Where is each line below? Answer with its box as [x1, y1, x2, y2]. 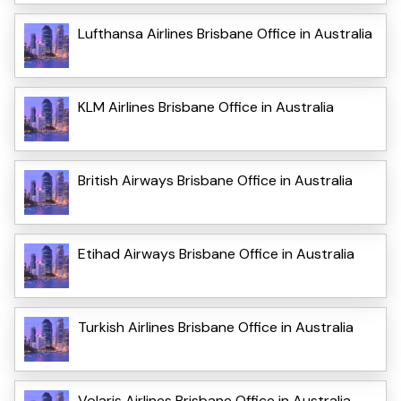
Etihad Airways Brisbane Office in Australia [78, 243, 354, 263]
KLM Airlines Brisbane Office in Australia [78, 97, 334, 116]
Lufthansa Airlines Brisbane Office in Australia [78, 23, 372, 43]
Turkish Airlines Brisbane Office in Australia [78, 317, 354, 337]
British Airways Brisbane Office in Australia [78, 170, 353, 190]
